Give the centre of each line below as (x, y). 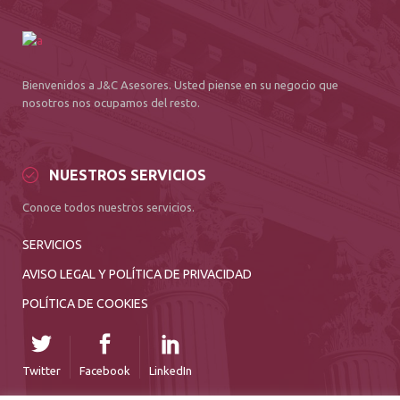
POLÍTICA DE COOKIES (85, 303)
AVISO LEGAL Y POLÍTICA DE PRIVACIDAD (137, 274)
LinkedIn (171, 370)
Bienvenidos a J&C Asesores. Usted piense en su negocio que (180, 84)
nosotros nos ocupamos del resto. (111, 102)
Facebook (105, 370)
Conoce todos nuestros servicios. (108, 207)
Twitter (42, 370)
